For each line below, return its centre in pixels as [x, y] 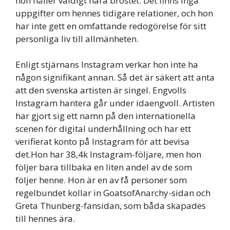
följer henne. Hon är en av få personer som [101, 180]
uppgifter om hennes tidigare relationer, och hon [114, 13]
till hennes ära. [45, 219]
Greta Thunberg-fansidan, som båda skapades [111, 206]
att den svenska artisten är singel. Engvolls [101, 90]
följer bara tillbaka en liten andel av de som [104, 167]
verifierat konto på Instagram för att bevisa [102, 142]
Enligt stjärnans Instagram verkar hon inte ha [107, 65]
